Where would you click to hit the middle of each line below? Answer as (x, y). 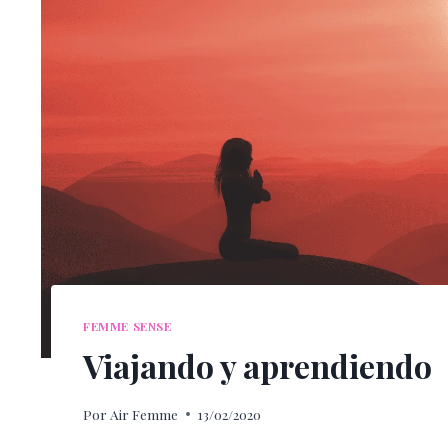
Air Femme (144, 413)
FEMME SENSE (127, 326)
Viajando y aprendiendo (257, 365)
